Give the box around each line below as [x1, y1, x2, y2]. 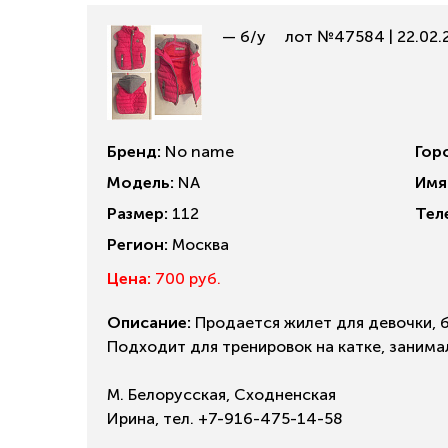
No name [161, 142, 234, 161]
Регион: [107, 235, 168, 254]
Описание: [107, 313, 191, 332]
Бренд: [107, 142, 161, 161]
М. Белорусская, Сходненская [107, 385, 336, 404]
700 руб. [151, 269, 221, 288]
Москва [168, 235, 229, 254]
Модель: [107, 173, 174, 192]
